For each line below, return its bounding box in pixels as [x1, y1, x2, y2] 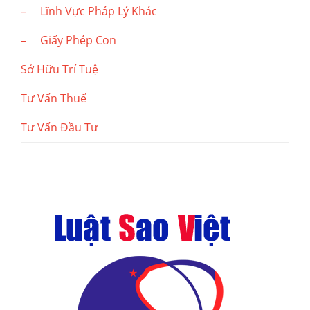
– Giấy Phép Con [21, 33, 116, 48]
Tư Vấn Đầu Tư [21, 120, 98, 136]
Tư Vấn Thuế [21, 91, 86, 107]
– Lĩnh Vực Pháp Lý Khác [21, 3, 157, 19]
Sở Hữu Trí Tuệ [21, 62, 98, 77]
